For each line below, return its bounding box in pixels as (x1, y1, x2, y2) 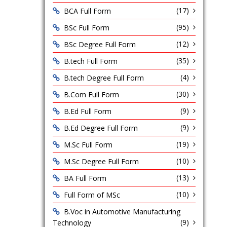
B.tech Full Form (63, 56, 118, 66)
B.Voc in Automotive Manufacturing (63, 207, 180, 216)
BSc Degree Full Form (63, 40, 136, 49)
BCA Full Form (63, 6, 111, 16)
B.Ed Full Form (63, 106, 111, 116)
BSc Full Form (63, 23, 109, 32)
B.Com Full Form (63, 90, 119, 99)
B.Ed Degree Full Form (63, 123, 138, 133)
